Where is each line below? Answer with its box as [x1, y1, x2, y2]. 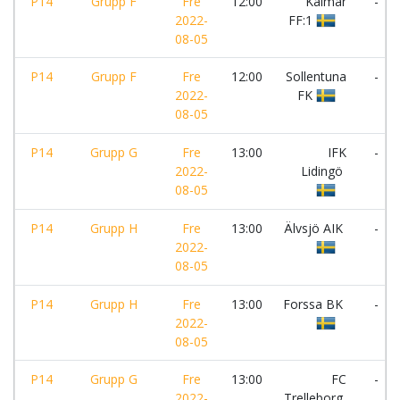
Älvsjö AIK [284, 220, 346, 237]
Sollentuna [286, 68, 346, 85]
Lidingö [301, 162, 346, 179]
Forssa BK [283, 296, 346, 312]
